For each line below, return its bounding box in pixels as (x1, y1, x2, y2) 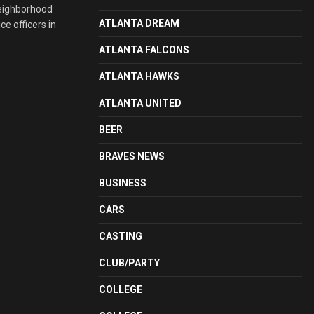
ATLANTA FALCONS (99, 44, 189, 55)
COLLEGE (99, 284, 142, 295)
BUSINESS (99, 177, 146, 189)
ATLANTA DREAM (99, 18, 179, 29)
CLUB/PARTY (99, 257, 160, 268)
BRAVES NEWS (99, 151, 165, 162)
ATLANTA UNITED (99, 97, 182, 109)
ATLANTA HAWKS (99, 71, 179, 82)
